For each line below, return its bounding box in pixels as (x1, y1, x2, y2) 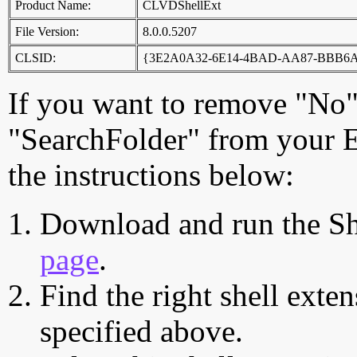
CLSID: (15, 51, 56, 65)
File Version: (15, 25, 79, 38)
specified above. (40, 314, 243, 348)
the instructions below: (8, 158, 294, 192)
